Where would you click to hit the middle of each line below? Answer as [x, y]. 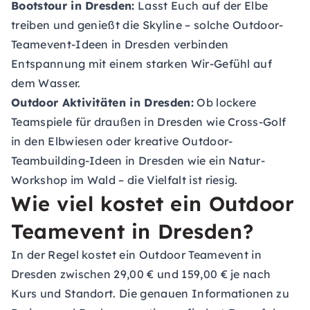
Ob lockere [225, 102]
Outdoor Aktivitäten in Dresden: [102, 102]
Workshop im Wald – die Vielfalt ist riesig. [125, 180]
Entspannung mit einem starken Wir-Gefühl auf [142, 64]
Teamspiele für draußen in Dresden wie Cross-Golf [149, 122]
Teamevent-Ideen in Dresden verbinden [120, 44]
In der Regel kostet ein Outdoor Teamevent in [137, 255]
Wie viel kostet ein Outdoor [153, 203]
